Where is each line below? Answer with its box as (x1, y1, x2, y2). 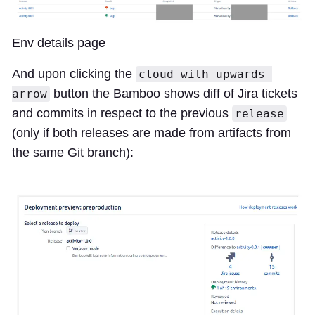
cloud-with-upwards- (139, 67, 272, 82)
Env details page (12, 36, 105, 51)
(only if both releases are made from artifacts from (12, 126, 291, 141)
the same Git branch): (12, 146, 134, 160)
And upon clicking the (12, 67, 136, 82)
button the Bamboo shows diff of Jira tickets (50, 86, 297, 101)
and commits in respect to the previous (12, 106, 232, 121)
